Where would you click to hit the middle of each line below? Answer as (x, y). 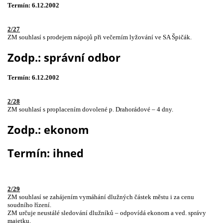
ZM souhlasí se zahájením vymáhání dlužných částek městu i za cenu (101, 197)
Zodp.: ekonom (48, 129)
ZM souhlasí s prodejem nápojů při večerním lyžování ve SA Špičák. (100, 37)
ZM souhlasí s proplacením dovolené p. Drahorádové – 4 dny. (90, 109)
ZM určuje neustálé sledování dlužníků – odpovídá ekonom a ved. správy (107, 213)
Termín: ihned (46, 153)
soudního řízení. (29, 205)
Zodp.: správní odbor (64, 58)
